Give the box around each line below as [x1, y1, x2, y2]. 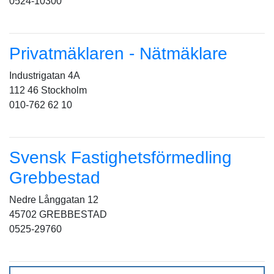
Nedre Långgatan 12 [9, 194, 98, 205]
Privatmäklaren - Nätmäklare [9, 44, 228, 63]
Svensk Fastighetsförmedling [9, 148, 232, 167]
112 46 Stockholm [9, 85, 87, 95]
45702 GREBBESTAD [9, 209, 107, 220]
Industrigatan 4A [9, 70, 80, 81]
